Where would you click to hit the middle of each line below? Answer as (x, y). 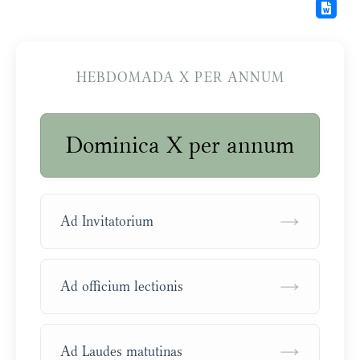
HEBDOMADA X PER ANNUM (180, 78)
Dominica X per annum (180, 145)
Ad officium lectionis (122, 286)
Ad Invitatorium (107, 221)
